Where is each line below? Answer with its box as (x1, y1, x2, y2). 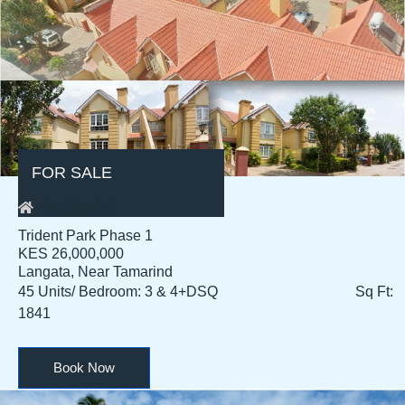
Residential (41, 199, 115, 215)
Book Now (53, 360, 115, 375)
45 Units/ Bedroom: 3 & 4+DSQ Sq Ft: (18, 284, 393, 300)
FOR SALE (32, 163, 112, 183)
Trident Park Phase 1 (18, 228, 153, 244)
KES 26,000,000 (18, 246, 124, 262)
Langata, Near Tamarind (18, 264, 173, 280)
